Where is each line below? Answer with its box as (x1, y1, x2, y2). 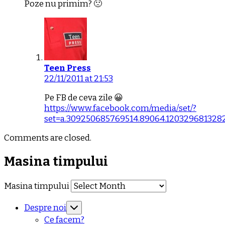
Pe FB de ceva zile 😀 (44, 92, 123, 103)
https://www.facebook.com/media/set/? (44, 102, 196, 114)
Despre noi (24, 202, 66, 213)
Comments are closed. (4, 132, 91, 143)
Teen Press (44, 62, 91, 73)
